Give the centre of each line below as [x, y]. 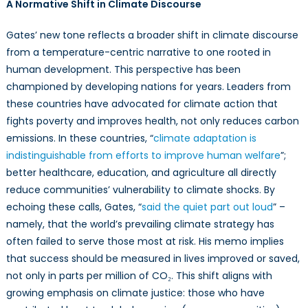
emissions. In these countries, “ [79, 139]
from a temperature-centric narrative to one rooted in [138, 53]
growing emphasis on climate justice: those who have [135, 293]
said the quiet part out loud [207, 207]
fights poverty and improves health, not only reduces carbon [152, 121]
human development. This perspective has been [123, 70]
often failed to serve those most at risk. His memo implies [145, 242]
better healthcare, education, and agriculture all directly [141, 173]
